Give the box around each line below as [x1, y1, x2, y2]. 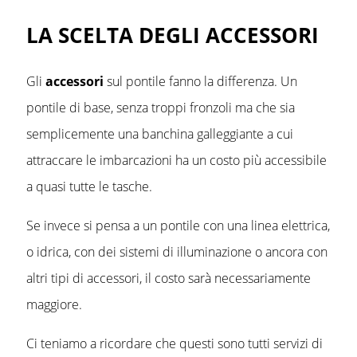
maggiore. [26, 296, 82, 314]
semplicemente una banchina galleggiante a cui [26, 125, 293, 143]
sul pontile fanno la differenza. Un [104, 73, 297, 91]
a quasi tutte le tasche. [26, 178, 152, 196]
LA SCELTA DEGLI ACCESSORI [26, 21, 319, 50]
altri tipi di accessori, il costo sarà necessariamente [26, 269, 311, 288]
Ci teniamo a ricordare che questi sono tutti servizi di [26, 335, 323, 353]
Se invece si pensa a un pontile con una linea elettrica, [26, 217, 330, 235]
